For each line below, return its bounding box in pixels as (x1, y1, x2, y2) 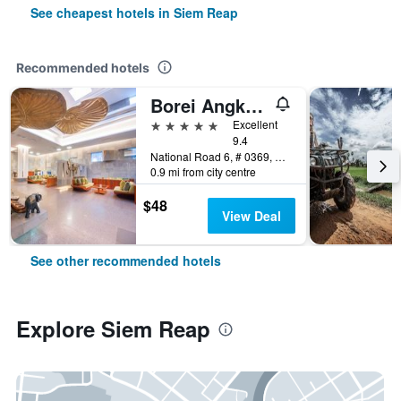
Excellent (233, 116, 277, 132)
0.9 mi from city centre (150, 164, 256, 179)
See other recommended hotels (30, 252, 221, 269)
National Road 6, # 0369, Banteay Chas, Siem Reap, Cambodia (275, 149, 286, 164)
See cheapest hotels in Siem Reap (30, 4, 238, 21)
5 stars (149, 115, 192, 132)
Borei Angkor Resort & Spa (245, 92, 263, 118)
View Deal (221, 207, 281, 225)
